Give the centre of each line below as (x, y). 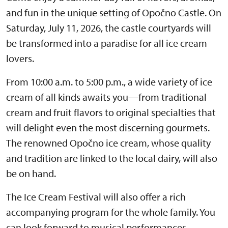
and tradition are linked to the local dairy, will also (112, 158)
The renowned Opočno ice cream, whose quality (108, 142)
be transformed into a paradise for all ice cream (107, 43)
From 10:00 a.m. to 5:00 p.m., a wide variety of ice (109, 81)
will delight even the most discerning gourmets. (108, 127)
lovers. (20, 58)
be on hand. (31, 173)
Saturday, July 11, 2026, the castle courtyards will (109, 27)
